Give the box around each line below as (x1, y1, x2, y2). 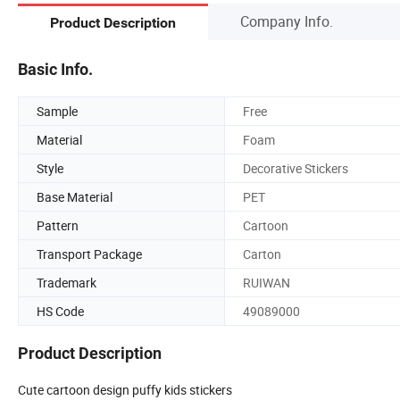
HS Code (37, 302, 84, 320)
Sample (37, 102, 78, 120)
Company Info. (240, 11, 333, 31)
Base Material (37, 187, 112, 205)
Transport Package (37, 245, 142, 262)
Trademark (37, 273, 96, 291)
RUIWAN (243, 273, 290, 291)
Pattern (37, 216, 79, 234)
